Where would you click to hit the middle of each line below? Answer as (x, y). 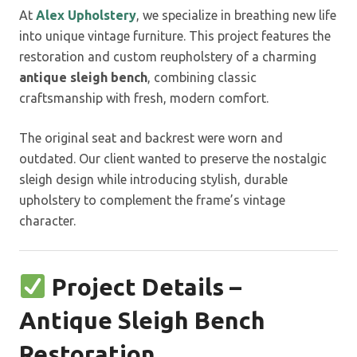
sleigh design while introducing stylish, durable (153, 179)
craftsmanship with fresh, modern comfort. (144, 98)
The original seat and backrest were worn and (151, 137)
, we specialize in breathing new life (236, 15)
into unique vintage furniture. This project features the (175, 35)
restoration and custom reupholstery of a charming (168, 56)
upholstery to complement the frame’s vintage (152, 200)
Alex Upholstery (86, 15)
